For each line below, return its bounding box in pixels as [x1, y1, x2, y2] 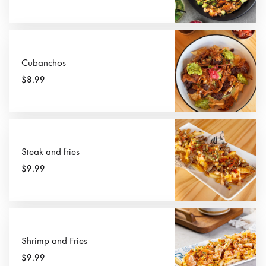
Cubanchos [21, 56, 66, 69]
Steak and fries [21, 146, 80, 159]
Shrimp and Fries [21, 235, 87, 248]
